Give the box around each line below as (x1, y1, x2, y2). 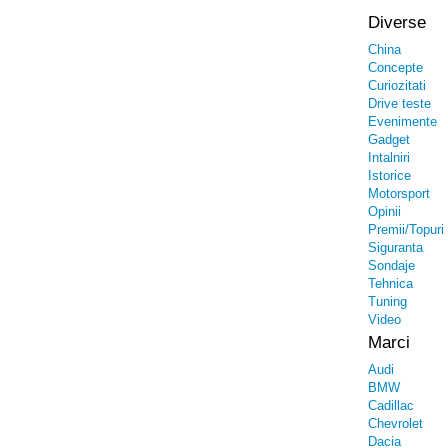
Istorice (368, 168, 411, 183)
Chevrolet (368, 416, 423, 431)
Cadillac (368, 398, 414, 413)
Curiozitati (368, 78, 426, 93)
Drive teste (368, 96, 431, 111)
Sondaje (368, 258, 415, 273)
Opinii (368, 204, 401, 219)
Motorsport (368, 186, 430, 201)
